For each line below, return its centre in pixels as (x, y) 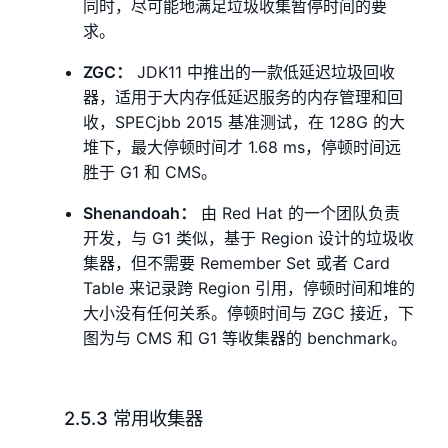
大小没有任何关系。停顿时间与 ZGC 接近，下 (249, 313)
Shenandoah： (140, 213)
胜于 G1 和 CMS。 (150, 172)
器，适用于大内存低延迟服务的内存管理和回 (243, 97)
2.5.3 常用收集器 (133, 418)
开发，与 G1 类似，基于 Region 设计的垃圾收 (249, 238)
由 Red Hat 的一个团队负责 (298, 213)
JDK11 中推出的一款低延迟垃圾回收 (264, 72)
